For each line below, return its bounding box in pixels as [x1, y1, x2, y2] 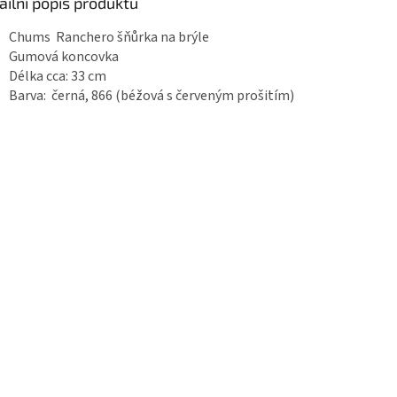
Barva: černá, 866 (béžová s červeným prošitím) [9, 85, 294, 105]
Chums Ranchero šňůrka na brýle [9, 27, 209, 47]
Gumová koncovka [9, 46, 121, 66]
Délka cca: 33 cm [9, 66, 106, 86]
